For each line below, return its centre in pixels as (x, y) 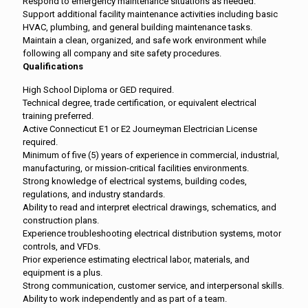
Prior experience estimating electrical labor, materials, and (136, 260)
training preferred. (58, 116)
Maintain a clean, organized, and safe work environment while (144, 40)
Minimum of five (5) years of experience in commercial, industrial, (151, 155)
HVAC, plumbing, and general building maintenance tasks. (137, 27)
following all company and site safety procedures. (122, 53)
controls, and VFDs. (62, 246)
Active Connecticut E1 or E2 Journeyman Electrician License (140, 129)
